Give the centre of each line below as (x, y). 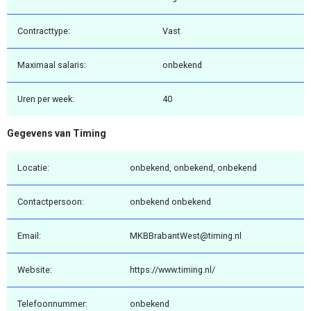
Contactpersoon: (51, 201)
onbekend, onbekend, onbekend (193, 167)
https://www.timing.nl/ (173, 269)
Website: (35, 269)
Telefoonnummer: (52, 303)
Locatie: (33, 167)
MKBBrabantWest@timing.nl (186, 235)
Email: (29, 235)
